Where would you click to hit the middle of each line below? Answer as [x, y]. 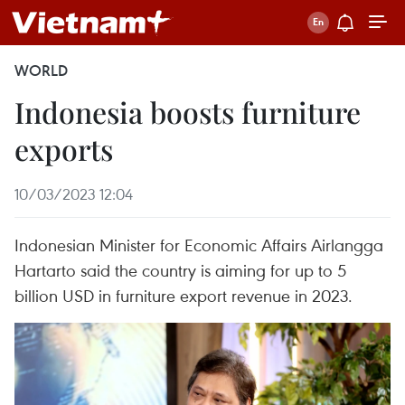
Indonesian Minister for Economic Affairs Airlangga [199, 245]
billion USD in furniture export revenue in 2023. [184, 295]
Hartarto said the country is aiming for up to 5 [180, 270]
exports [64, 149]
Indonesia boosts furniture [188, 112]
